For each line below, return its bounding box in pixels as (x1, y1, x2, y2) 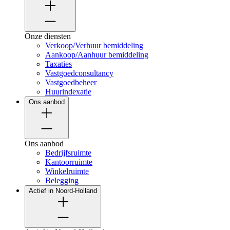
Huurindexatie (45, 87, 91, 96)
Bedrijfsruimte (45, 148, 91, 157)
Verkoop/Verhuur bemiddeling (45, 41, 143, 50)
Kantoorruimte (45, 157, 92, 166)
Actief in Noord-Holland (29, 186, 97, 195)
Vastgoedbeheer (45, 78, 97, 87)
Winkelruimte (45, 166, 89, 176)
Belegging (45, 176, 79, 185)
